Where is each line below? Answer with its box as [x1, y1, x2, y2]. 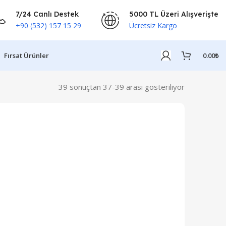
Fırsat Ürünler [4, 50, 49, 60]
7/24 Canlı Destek [16, 9, 79, 19]
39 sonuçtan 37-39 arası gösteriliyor [59, 82, 185, 92]
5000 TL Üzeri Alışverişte [129, 9, 218, 19]
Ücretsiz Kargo [129, 20, 177, 30]
